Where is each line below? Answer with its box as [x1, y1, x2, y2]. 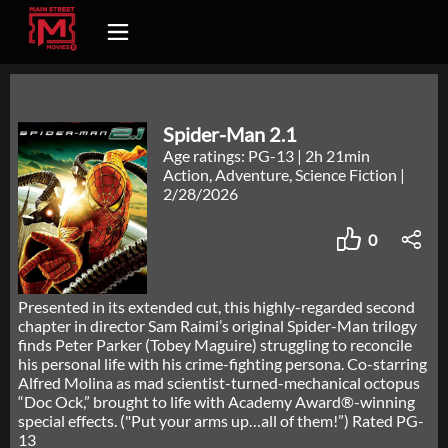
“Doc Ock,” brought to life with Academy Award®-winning [18, 392, 415, 412]
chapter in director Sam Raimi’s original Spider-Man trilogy [18, 316, 417, 336]
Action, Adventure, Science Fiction [163, 165, 401, 184]
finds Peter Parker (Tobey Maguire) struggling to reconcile [18, 335, 412, 355]
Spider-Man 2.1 [163, 122, 298, 146]
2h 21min [305, 146, 371, 165]
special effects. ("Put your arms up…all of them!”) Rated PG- [18, 411, 424, 431]
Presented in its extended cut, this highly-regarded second [18, 297, 415, 317]
